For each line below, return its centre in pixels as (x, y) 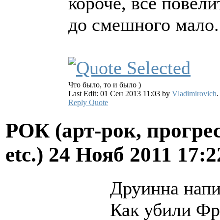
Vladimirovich (194, 93)
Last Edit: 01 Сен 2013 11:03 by (120, 93)
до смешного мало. (144, 24)
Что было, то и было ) (105, 84)
